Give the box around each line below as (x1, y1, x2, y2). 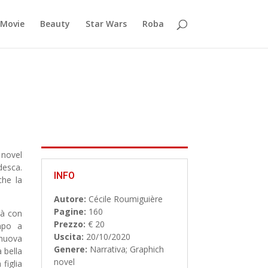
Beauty (39, 18, 70, 29)
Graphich (129, 243, 164, 255)
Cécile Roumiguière (86, 193, 163, 205)
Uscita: (53, 230, 84, 242)
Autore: (53, 193, 86, 205)
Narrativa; (89, 243, 130, 255)
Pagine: (53, 205, 86, 217)
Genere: (53, 243, 87, 255)
